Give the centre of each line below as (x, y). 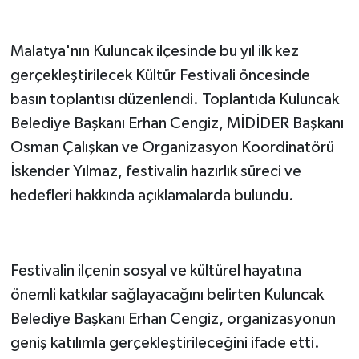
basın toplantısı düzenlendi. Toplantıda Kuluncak (174, 100)
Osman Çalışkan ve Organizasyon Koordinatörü (172, 148)
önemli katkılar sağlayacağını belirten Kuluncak (167, 295)
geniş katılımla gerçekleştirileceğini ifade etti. (165, 343)
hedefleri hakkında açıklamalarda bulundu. (152, 196)
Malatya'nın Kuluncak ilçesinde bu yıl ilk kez (154, 52)
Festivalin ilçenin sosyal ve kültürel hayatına (155, 271)
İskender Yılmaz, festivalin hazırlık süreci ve (155, 172)
